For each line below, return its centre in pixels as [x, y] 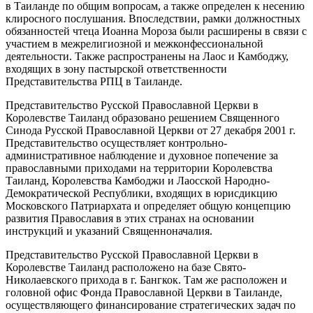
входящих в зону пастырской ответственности [116, 69]
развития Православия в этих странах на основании [130, 219]
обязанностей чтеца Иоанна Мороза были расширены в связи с [156, 31]
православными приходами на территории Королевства [139, 168]
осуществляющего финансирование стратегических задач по [151, 305]
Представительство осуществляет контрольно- [116, 143]
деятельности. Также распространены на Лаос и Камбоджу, [147, 57]
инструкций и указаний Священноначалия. [109, 231]
